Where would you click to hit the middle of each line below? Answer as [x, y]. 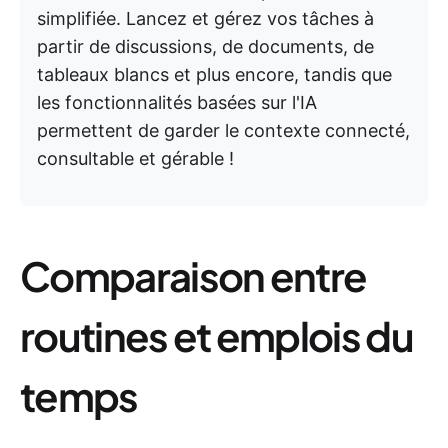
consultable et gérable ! [135, 158]
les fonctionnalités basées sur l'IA [177, 102]
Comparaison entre [193, 275]
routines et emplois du [217, 335]
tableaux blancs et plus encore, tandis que [214, 74]
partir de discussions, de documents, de [205, 46]
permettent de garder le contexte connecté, [223, 130]
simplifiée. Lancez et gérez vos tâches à [205, 18]
